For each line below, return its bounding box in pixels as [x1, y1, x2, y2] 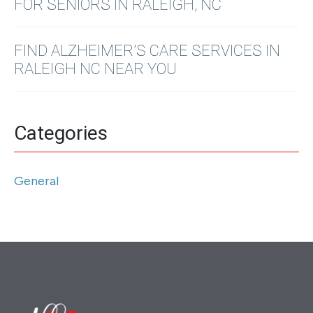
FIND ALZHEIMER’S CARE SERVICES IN [14, 41, 280, 59]
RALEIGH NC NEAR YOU [14, 59, 177, 78]
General [14, 173, 59, 189]
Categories [14, 121, 108, 145]
